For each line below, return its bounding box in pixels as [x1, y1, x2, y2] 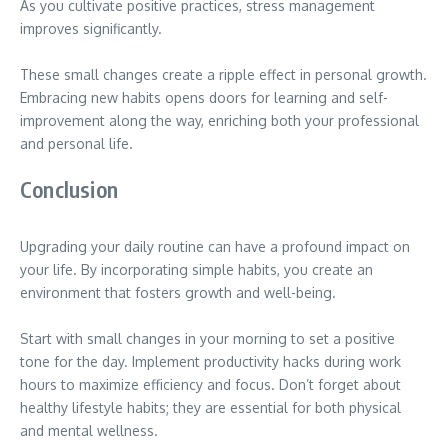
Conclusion [20, 175, 118, 203]
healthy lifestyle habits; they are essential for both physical [20, 399, 401, 416]
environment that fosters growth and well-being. [20, 284, 336, 301]
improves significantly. [20, 20, 162, 37]
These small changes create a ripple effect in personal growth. [20, 66, 427, 83]
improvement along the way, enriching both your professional [20, 112, 419, 129]
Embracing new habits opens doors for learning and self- [20, 89, 388, 106]
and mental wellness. [20, 422, 158, 439]
